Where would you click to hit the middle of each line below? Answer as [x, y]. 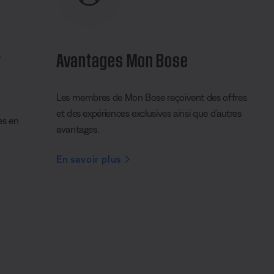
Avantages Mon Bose [123, 58]
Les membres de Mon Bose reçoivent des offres [152, 98]
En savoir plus [89, 159]
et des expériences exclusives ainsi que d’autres [149, 113]
